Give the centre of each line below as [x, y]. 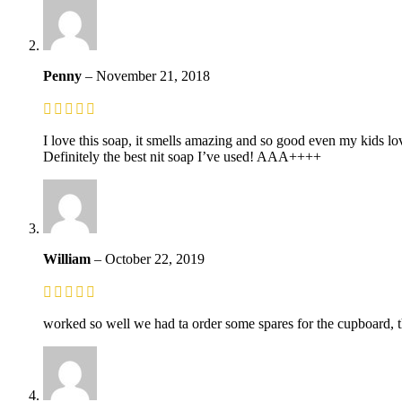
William [69, 258]
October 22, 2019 [155, 258]
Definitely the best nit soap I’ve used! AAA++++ [182, 156]
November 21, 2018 [153, 75]
